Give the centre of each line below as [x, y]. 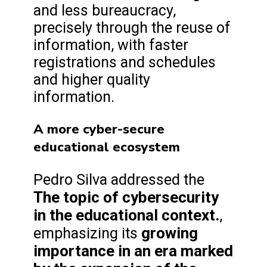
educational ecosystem [107, 148]
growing [170, 233]
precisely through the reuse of [132, 28]
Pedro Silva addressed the [119, 180]
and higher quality [92, 80]
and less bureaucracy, [105, 11]
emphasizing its [87, 234]
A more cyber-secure [99, 130]
